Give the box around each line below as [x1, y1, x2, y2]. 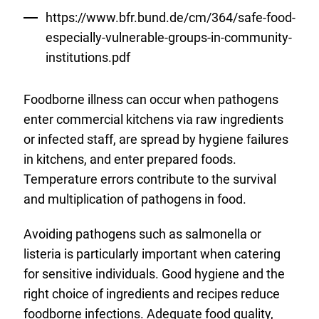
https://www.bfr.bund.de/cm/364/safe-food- [45, 10, 296, 25]
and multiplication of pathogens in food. [23, 191, 246, 206]
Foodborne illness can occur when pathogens [23, 91, 278, 107]
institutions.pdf [45, 50, 130, 65]
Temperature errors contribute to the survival [23, 171, 276, 187]
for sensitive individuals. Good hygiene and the [23, 266, 285, 281]
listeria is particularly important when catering [23, 246, 281, 261]
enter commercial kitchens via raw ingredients [23, 111, 283, 127]
